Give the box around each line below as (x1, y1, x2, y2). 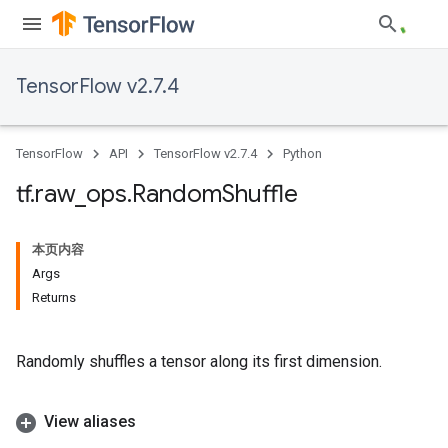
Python (283, 146, 322, 161)
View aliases (44, 412, 136, 431)
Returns (32, 290, 76, 305)
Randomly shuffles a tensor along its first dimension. (16, 352, 382, 371)
